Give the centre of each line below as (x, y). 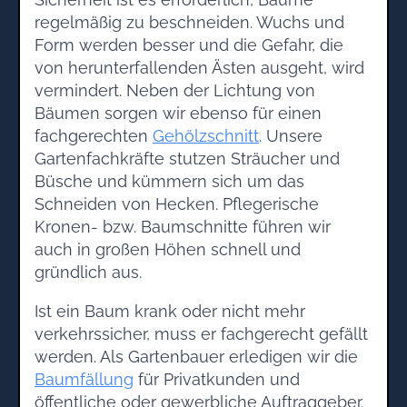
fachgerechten (94, 135)
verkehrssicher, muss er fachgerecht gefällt (201, 333)
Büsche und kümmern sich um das (169, 181)
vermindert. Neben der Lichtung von (175, 90)
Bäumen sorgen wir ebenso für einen (178, 113)
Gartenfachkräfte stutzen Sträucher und (187, 158)
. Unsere (291, 135)
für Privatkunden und (217, 379)
